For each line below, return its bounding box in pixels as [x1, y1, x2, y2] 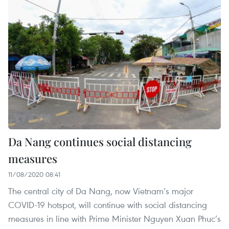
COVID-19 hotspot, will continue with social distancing [8, 199, 207, 211]
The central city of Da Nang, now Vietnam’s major [8, 185, 193, 197]
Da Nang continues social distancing [8, 134, 192, 150]
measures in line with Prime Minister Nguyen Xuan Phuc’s [8, 213, 221, 225]
